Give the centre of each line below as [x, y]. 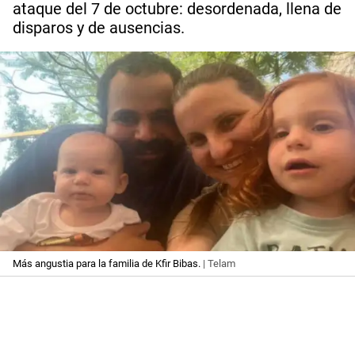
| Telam [218, 264]
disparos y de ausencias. [99, 28]
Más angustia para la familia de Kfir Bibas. [107, 264]
